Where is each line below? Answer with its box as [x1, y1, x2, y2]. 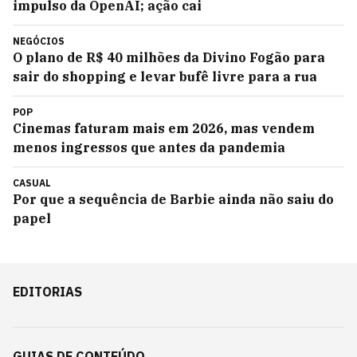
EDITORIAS [13, 284, 82, 300]
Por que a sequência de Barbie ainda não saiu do [13, 191, 334, 207]
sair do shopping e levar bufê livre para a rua [13, 69, 317, 84]
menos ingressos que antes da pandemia [13, 139, 285, 155]
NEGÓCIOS [13, 35, 65, 47]
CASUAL [13, 177, 51, 189]
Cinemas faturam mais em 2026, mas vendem [13, 120, 315, 136]
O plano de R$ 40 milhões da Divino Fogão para [13, 49, 325, 65]
